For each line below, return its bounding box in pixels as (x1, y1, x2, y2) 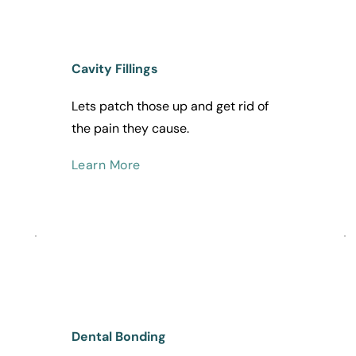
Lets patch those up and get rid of (71, 98, 269, 115)
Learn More (71, 157, 141, 174)
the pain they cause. (71, 120, 192, 137)
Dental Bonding (71, 328, 166, 346)
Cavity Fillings (71, 60, 158, 78)
